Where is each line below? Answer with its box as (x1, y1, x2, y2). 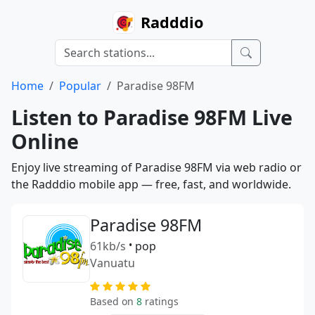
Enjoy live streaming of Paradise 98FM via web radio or (11, 160, 302, 175)
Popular (59, 78, 101, 94)
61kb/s (90, 238, 126, 254)
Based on (90, 295, 136, 308)
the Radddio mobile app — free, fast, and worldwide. (11, 176, 291, 192)
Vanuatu (90, 255, 135, 271)
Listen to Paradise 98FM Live (11, 103, 292, 131)
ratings (142, 295, 179, 308)
